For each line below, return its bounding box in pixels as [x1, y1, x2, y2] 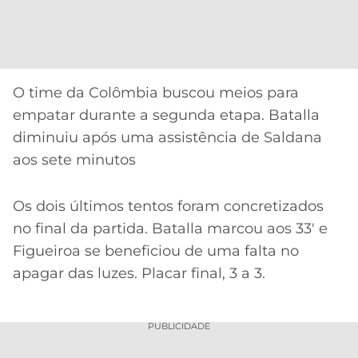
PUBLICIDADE [148, 320, 210, 332]
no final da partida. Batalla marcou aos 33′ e [13, 220, 328, 238]
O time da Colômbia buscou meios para [13, 83, 299, 101]
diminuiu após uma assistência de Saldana [13, 128, 322, 146]
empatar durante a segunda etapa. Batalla [13, 105, 320, 124]
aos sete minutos [13, 150, 136, 169]
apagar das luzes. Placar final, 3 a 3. [13, 265, 265, 283]
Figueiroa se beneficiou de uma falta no [13, 242, 299, 261]
